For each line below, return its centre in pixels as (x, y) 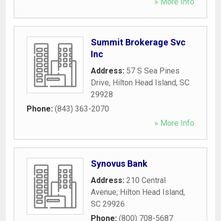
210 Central (146, 180)
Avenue (104, 192)
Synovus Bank (119, 163)
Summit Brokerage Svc (138, 42)
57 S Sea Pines (153, 71)
